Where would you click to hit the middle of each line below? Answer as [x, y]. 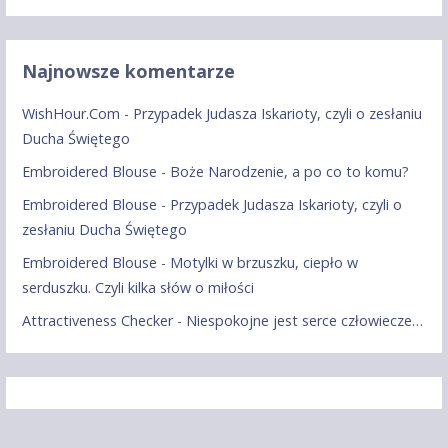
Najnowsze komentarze [129, 71]
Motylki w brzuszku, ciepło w [264, 263]
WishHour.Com [71, 114]
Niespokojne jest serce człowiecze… [305, 321]
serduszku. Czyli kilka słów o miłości [138, 288]
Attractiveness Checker [98, 321]
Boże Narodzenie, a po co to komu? [290, 172]
